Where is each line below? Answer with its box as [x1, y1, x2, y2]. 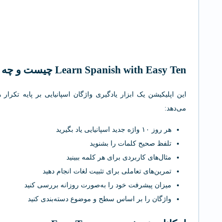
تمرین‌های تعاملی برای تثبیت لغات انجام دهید [43, 167, 171, 175]
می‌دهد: [165, 105, 186, 112]
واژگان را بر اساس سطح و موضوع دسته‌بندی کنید [28, 195, 171, 203]
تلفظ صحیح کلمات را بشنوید [90, 140, 171, 147]
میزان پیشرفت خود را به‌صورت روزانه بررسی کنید [24, 181, 171, 189]
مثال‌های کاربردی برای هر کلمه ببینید [66, 154, 171, 161]
